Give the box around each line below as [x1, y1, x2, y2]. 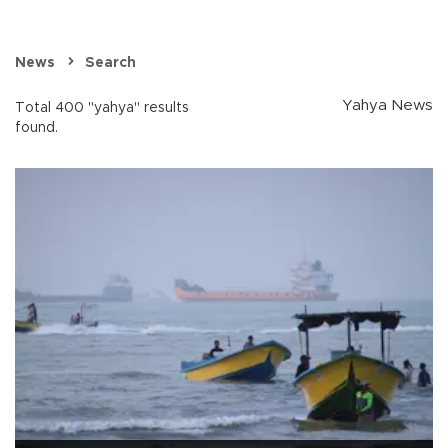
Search [85, 56, 136, 71]
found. [15, 121, 58, 136]
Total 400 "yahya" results [15, 101, 189, 116]
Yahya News [342, 98, 433, 114]
